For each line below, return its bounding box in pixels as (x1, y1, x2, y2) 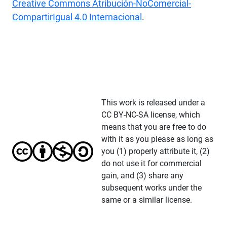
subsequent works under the (101, 182, 202, 193)
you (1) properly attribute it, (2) (101, 146, 210, 156)
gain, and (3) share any (101, 170, 183, 180)
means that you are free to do (101, 122, 206, 132)
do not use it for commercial (101, 158, 202, 168)
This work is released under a (101, 97, 205, 107)
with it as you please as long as (101, 134, 213, 144)
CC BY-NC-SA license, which (101, 109, 200, 120)
